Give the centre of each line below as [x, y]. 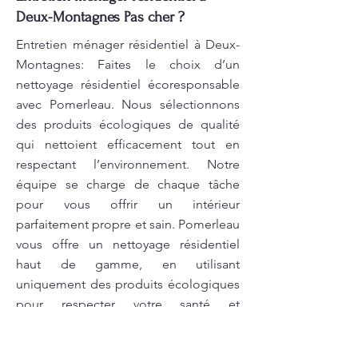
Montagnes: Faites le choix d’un [128, 64]
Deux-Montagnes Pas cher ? [100, 17]
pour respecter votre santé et [128, 304]
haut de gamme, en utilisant [128, 264]
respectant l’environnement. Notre [128, 164]
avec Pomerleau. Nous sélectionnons [128, 104]
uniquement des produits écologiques [128, 284]
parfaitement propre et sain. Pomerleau [128, 224]
